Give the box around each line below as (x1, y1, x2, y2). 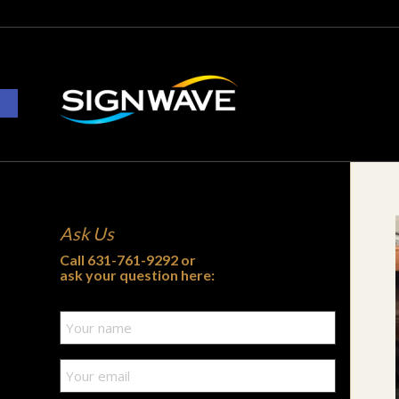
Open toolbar (8, 77, 104, 116)
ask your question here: (60, 266, 215, 283)
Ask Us (60, 223, 114, 244)
